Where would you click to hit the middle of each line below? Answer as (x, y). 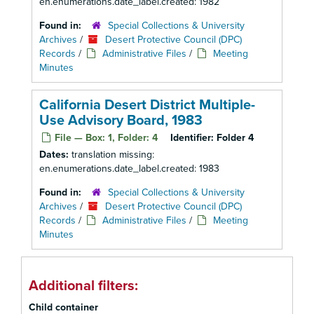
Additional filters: (83, 286)
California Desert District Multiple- (147, 105)
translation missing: (113, 155)
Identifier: (192, 138)
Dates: (55, 155)
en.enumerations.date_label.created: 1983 (129, 169)
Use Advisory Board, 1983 (121, 121)
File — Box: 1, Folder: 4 (105, 138)
